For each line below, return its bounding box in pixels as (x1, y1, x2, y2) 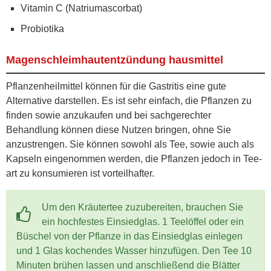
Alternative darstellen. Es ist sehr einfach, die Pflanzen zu (6, 95, 252, 106)
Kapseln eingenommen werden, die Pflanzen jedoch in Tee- (6, 153, 262, 164)
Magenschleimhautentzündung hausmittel (6, 53, 223, 66)
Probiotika (21, 23, 64, 34)
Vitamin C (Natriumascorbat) (21, 2, 142, 13)
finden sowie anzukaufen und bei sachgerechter (6, 109, 211, 120)
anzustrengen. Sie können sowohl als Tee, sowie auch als (6, 139, 254, 149)
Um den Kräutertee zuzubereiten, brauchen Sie (42, 201, 243, 212)
